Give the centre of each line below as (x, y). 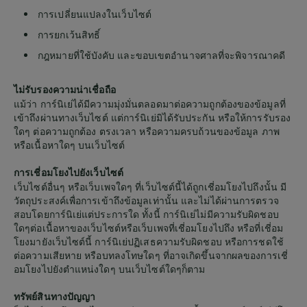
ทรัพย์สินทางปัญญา (55, 296)
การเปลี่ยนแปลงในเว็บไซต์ (95, 14)
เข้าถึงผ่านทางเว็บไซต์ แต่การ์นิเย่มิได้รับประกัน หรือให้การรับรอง (152, 117)
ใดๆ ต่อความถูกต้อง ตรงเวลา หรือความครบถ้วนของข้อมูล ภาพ (147, 131)
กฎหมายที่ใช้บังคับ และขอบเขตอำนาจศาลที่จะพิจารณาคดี (162, 55)
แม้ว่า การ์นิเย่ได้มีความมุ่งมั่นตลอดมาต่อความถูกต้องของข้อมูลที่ (150, 103)
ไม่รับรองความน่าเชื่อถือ (65, 89)
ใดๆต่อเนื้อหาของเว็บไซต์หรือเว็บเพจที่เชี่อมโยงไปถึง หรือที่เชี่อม (148, 228)
